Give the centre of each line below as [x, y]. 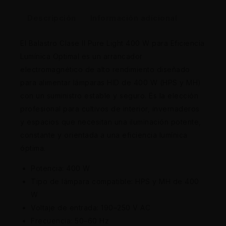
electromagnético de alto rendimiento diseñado [105, 69]
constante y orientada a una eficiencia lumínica [104, 135]
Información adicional [133, 18]
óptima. [33, 148]
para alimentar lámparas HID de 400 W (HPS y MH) [111, 82]
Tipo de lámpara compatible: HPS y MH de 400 [115, 181]
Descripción [52, 18]
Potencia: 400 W [61, 168]
